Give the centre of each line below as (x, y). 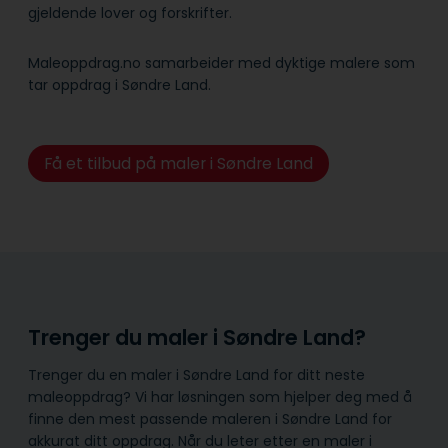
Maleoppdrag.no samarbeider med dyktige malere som (221, 62)
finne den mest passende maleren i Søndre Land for (210, 418)
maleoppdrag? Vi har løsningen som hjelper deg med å (220, 396)
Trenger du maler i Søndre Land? (197, 338)
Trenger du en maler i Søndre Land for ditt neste (196, 374)
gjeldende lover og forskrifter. (130, 12)
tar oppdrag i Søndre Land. (119, 84)
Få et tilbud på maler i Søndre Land (178, 164)
